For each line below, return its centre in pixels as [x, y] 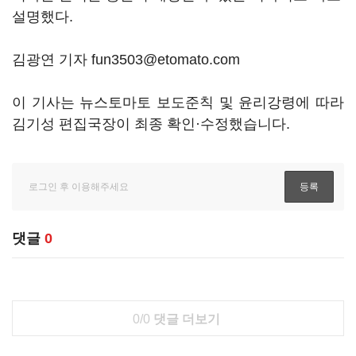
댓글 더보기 [185, 319]
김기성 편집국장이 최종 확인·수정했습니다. [151, 124]
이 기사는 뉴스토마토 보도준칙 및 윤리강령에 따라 [178, 103]
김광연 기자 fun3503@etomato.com [126, 60]
